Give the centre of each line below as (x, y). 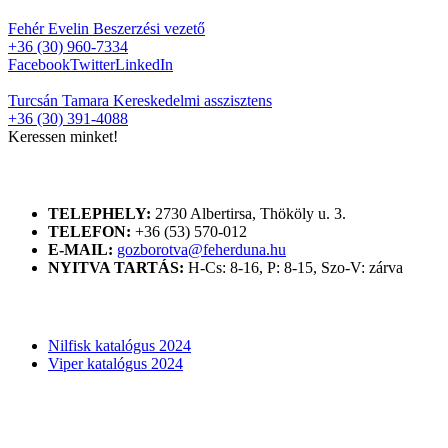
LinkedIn (144, 64)
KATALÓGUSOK (84, 306)
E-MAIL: (80, 250)
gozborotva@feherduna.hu (201, 250)
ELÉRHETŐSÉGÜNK (103, 175)
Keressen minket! (63, 136)
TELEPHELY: (99, 214)
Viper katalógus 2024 (115, 363)
